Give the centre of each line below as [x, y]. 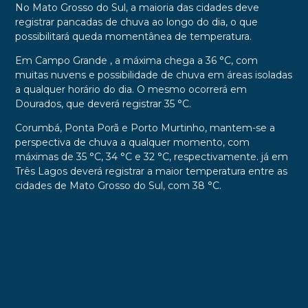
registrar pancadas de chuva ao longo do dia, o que [136, 22]
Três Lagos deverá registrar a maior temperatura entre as [151, 172]
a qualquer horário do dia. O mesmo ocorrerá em [131, 90]
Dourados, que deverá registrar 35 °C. [104, 104]
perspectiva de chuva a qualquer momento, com [132, 143]
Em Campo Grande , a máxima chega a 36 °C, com [136, 61]
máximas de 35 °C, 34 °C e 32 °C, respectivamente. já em [151, 157]
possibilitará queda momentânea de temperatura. [134, 37]
